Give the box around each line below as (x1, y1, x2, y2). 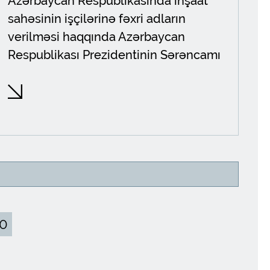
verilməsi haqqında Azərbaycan (8, 30, 186, 44)
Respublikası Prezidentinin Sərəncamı (8, 48, 221, 62)
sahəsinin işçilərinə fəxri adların (8, 11, 186, 26)
